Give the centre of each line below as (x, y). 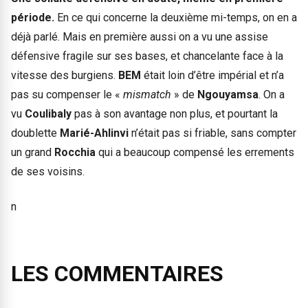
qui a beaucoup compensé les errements (196, 153)
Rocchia (76, 153)
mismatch (147, 95)
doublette (35, 133)
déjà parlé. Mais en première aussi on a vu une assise (140, 37)
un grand (33, 153)
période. (33, 18)
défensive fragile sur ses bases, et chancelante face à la (147, 56)
